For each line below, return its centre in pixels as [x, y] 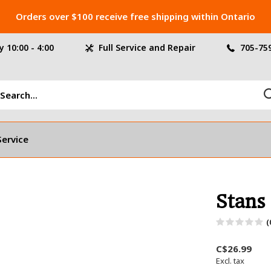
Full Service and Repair [146, 47]
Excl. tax [230, 261]
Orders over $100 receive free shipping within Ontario [135, 16]
